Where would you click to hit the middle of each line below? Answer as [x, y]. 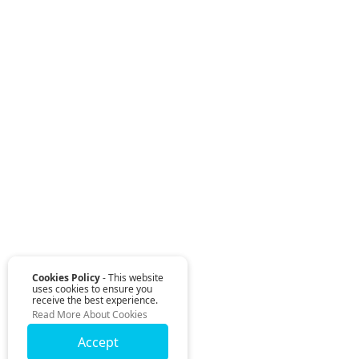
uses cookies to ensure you [92, 289]
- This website [132, 278]
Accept [98, 342]
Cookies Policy [66, 278]
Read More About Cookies [90, 315]
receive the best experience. [95, 300]
